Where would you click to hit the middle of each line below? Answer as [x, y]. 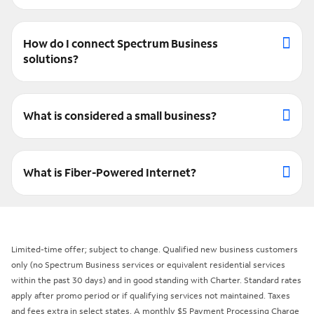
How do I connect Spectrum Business [121, 43]
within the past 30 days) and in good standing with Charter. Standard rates [156, 280]
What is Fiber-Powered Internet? [110, 172]
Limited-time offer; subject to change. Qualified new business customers [155, 249]
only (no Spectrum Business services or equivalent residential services [148, 264]
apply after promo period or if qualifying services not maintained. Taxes [151, 295]
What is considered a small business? [120, 115]
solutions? [51, 58]
